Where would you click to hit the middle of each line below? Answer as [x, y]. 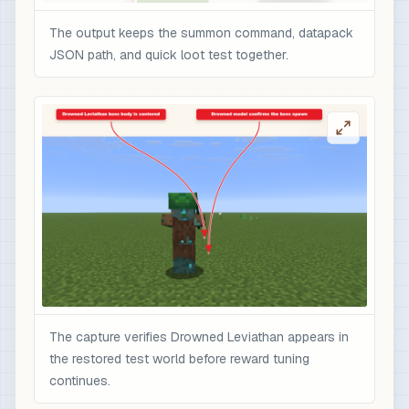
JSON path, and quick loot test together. [169, 54]
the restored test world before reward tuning [179, 359]
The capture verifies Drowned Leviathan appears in [199, 337]
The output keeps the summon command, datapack [201, 32]
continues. [80, 381]
